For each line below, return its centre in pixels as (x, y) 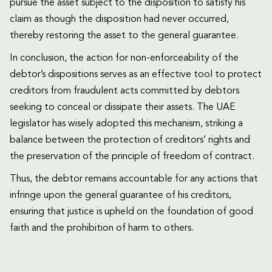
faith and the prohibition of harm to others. (102, 229)
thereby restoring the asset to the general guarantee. (124, 36)
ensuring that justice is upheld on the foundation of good (131, 212)
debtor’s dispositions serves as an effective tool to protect (136, 75)
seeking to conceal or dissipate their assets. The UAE (123, 108)
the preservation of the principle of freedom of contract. (132, 157)
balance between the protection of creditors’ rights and (130, 141)
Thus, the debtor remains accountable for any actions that (134, 179)
